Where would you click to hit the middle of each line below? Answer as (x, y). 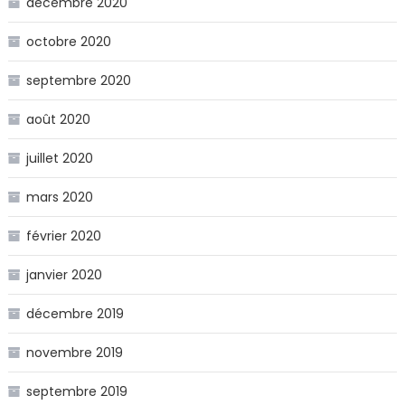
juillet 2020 (59, 158)
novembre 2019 (74, 352)
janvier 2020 (64, 274)
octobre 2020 (68, 41)
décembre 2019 (75, 313)
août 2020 (58, 119)
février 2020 (63, 235)
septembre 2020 (78, 80)
